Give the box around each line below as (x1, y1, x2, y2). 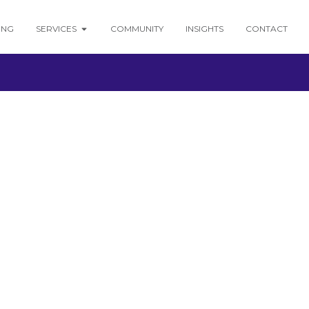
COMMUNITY (110, 23, 163, 34)
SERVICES (35, 23, 77, 34)
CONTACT (245, 23, 288, 34)
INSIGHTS (185, 23, 223, 34)
